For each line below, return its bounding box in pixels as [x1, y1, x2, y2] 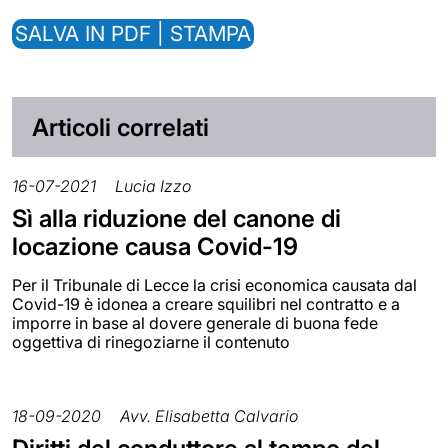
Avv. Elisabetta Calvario [120, 405, 298, 426]
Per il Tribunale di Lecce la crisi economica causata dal [12, 274, 417, 295]
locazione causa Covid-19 [12, 231, 298, 261]
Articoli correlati [32, 112, 209, 142]
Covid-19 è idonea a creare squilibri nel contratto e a [12, 293, 400, 314]
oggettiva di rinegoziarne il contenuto [12, 331, 290, 352]
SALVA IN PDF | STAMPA [15, 20, 251, 46]
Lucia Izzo [115, 175, 191, 196]
